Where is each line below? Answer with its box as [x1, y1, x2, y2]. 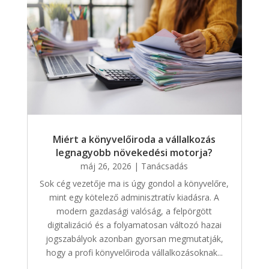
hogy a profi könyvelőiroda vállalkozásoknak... [46, 247, 223, 259]
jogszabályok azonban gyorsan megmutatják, [45, 233, 223, 245]
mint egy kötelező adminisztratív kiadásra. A [49, 192, 220, 204]
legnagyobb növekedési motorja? [56, 146, 213, 160]
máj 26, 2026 [80, 160, 132, 172]
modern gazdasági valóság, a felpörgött [56, 205, 213, 217]
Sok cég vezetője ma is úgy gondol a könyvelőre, [40, 178, 229, 190]
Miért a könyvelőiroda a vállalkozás [53, 133, 216, 147]
